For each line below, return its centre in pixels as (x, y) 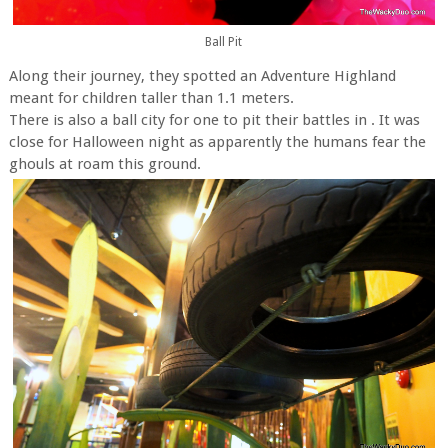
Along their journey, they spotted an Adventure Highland (202, 75)
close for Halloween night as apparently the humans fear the (217, 141)
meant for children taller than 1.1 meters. (151, 97)
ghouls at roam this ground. (104, 163)
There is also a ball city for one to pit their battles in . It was (214, 119)
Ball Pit (224, 42)
